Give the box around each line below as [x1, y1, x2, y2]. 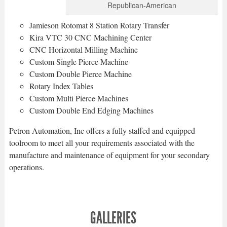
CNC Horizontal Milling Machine [29, 44, 138, 55]
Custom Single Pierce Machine [29, 56, 128, 67]
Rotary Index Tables [29, 80, 93, 91]
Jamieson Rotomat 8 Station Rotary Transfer [29, 19, 169, 30]
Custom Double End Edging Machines [29, 104, 154, 116]
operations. [9, 161, 44, 172]
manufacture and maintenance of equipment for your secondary [9, 149, 210, 160]
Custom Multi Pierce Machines [29, 92, 128, 103]
